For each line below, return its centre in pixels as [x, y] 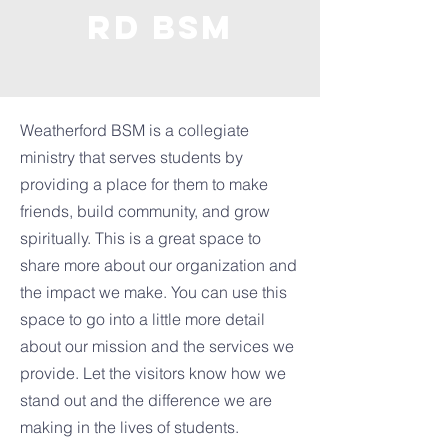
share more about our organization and [158, 265]
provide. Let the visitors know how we [153, 373]
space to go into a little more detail [142, 319]
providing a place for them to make [144, 184]
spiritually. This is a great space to [140, 238]
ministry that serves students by [131, 157]
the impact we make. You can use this [153, 292]
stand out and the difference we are [146, 400]
